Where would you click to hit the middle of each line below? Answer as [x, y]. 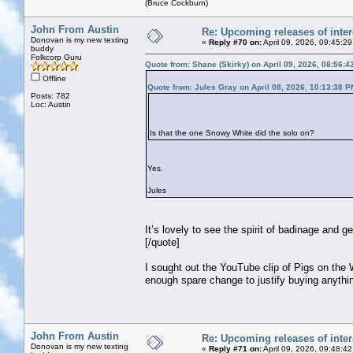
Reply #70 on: [235, 42]
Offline [53, 78]
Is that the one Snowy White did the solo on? [234, 132]
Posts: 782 [50, 95]
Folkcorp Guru [56, 57]
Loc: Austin [51, 104]
